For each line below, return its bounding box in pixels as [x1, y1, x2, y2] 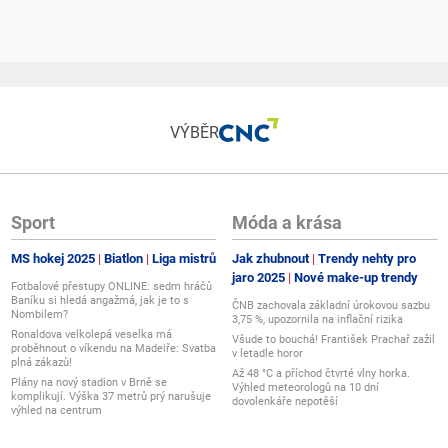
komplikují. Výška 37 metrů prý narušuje [10, 389, 211, 403]
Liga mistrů [151, 250, 216, 266]
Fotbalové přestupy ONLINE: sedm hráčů [10, 279, 212, 293]
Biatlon [103, 250, 143, 266]
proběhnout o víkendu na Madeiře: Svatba [10, 341, 216, 355]
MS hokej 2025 [10, 250, 95, 266]
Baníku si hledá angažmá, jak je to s [10, 293, 189, 307]
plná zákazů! [10, 355, 72, 369]
